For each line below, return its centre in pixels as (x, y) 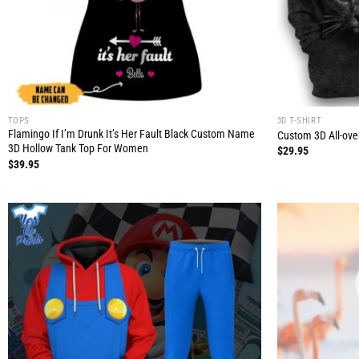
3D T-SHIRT (299, 120)
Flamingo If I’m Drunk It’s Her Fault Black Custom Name (131, 135)
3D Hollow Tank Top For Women (78, 149)
